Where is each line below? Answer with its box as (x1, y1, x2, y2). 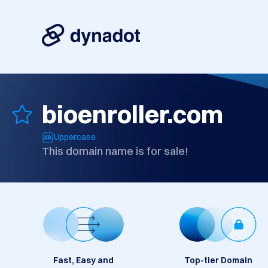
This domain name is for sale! (42, 144, 188, 159)
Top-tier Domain (184, 255, 252, 266)
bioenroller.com (42, 99, 223, 130)
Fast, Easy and (53, 255, 114, 266)
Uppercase (54, 132, 96, 143)
